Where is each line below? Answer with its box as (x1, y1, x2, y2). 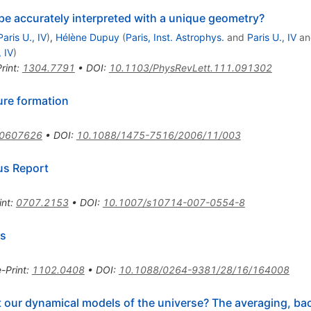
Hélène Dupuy (55, 31, 119, 43)
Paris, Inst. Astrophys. (125, 31, 224, 43)
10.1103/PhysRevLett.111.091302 (108, 61, 272, 74)
